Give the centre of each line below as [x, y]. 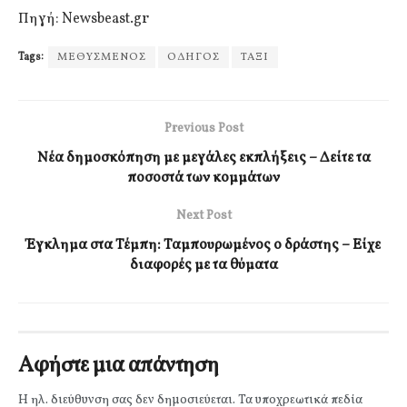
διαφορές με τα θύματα [203, 266]
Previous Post [203, 129]
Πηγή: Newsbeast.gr [84, 20]
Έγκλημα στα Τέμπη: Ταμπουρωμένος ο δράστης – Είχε [203, 246]
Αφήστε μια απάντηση [119, 367]
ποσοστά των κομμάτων [203, 179]
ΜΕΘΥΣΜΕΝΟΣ [102, 58]
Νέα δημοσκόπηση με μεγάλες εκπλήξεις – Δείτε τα [203, 159]
